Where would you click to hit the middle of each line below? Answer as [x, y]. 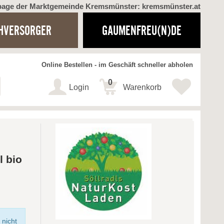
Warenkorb [142, 87]
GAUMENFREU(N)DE [141, 30]
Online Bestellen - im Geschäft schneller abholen [117, 65]
